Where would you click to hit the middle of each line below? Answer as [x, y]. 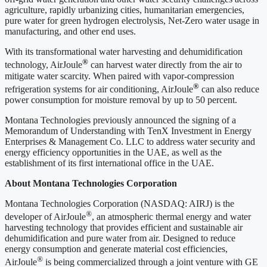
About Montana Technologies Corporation [91, 184]
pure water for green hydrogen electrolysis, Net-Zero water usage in [132, 21]
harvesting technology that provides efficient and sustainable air [124, 228]
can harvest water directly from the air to [165, 65]
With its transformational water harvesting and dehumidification [124, 52]
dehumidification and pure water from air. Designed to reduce [120, 238]
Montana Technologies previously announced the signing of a [120, 120]
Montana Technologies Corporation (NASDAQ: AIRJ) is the [119, 204]
